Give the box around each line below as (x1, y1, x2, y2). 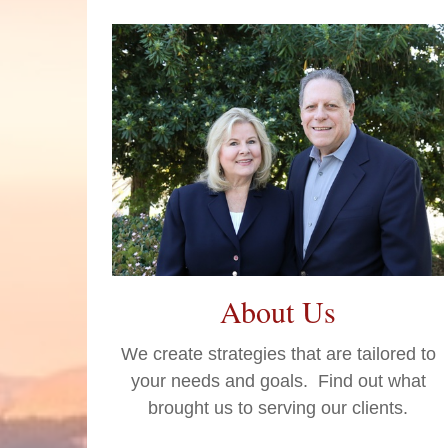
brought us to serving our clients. (148, 398, 409, 419)
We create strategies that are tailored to (120, 344, 436, 365)
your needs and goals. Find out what (130, 371, 426, 392)
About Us (220, 291, 337, 332)
